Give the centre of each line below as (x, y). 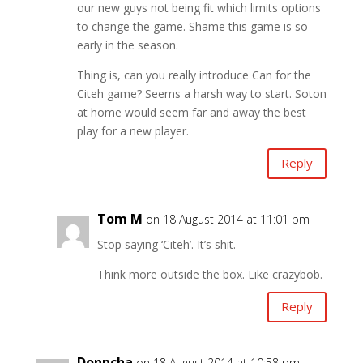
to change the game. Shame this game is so (192, 26)
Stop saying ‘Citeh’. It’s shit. (166, 244)
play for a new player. (132, 130)
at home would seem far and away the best (191, 112)
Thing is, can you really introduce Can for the (194, 75)
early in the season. (127, 45)
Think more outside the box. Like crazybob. (209, 274)
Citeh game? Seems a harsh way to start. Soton (201, 93)
